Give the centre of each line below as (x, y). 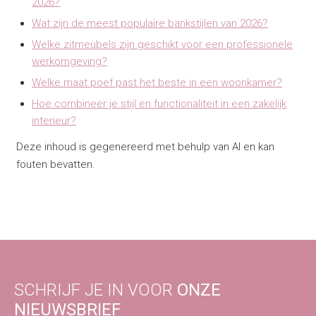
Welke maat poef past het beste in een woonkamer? (157, 82)
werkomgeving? (69, 61)
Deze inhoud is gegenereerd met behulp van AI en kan (145, 147)
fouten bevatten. (55, 165)
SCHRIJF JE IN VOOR (96, 290)
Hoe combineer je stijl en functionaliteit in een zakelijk (159, 103)
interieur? (54, 120)
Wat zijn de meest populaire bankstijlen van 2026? (150, 23)
